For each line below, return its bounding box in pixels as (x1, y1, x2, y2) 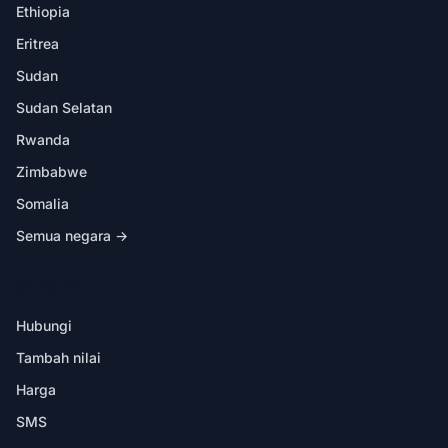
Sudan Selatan (16, 98, 112, 116)
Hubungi (16, 316, 72, 334)
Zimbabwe (16, 162, 87, 180)
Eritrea (16, 34, 59, 52)
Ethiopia (16, 2, 70, 20)
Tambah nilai (16, 348, 101, 366)
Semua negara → (16, 226, 128, 244)
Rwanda (16, 130, 70, 148)
